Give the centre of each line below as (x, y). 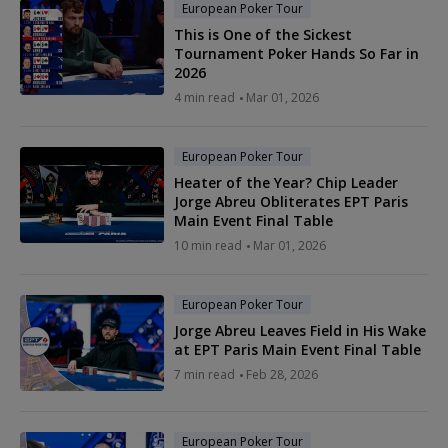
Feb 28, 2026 (282, 375)
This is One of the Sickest (263, 35)
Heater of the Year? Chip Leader (286, 183)
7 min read (204, 375)
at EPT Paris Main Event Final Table (297, 350)
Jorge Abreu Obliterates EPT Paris (291, 202)
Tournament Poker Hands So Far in (296, 54)
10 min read (208, 246)
